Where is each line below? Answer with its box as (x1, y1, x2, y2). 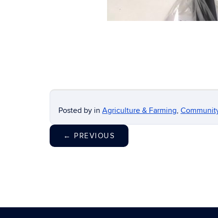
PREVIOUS (71, 131, 115, 140)
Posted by (58, 106, 94, 115)
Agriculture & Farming (102, 106, 177, 115)
